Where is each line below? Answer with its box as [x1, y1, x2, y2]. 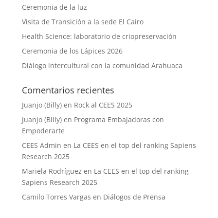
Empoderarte [21, 126, 65, 136]
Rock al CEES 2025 [73, 100, 132, 110]
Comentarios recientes [21, 84, 114, 96]
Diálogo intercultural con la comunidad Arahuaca [21, 61, 182, 71]
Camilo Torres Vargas [21, 192, 91, 202]
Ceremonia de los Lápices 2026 [21, 46, 123, 56]
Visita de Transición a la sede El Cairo [21, 17, 144, 27]
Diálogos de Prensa [103, 192, 165, 202]
